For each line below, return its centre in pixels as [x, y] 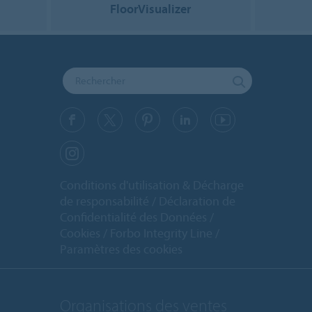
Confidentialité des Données [133, 217]
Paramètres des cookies [121, 249]
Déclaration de [197, 201]
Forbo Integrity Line [161, 233]
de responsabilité [104, 201]
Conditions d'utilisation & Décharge [152, 185]
